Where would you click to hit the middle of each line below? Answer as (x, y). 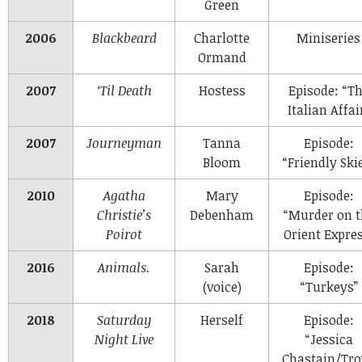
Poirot (124, 234)
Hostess (222, 90)
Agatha (124, 195)
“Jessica (328, 339)
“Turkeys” (328, 286)
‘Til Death (124, 90)
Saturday (124, 320)
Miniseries (328, 38)
